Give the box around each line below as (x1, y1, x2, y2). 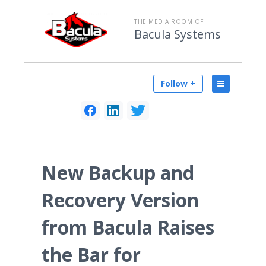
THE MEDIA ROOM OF (134, 17, 204, 26)
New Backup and (42, 160, 194, 185)
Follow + (161, 78, 195, 89)
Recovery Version (42, 187, 199, 213)
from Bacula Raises (42, 214, 214, 240)
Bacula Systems (134, 26, 221, 42)
